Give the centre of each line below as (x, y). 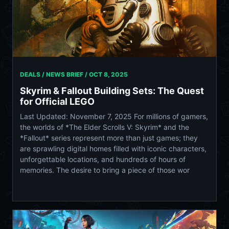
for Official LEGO (57, 102)
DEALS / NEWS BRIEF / (54, 75)
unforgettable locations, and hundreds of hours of (103, 159)
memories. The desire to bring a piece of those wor (105, 170)
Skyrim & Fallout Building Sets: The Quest (112, 91)
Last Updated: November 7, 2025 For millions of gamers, (114, 117)
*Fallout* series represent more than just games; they (109, 138)
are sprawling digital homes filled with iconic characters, (113, 149)
